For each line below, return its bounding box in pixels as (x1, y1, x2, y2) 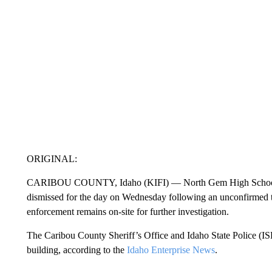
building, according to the (26, 244, 127, 255)
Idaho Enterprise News (126, 244, 215, 255)
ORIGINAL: (26, 153, 77, 164)
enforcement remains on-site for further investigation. (26, 206, 229, 217)
